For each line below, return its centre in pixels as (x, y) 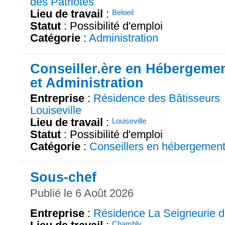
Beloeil (123, 13)
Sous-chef (63, 177)
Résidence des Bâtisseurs (157, 98)
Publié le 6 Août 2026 (82, 193)
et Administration (87, 83)
